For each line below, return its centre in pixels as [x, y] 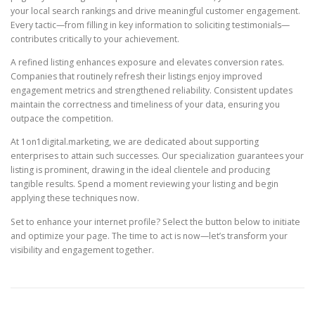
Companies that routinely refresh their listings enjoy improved [136, 77]
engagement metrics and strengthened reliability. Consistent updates [152, 91]
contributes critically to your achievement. [95, 39]
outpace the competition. [62, 119]
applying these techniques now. [75, 198]
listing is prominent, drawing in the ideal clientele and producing [140, 170]
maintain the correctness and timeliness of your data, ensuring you [145, 105]
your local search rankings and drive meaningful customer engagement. [155, 11]
